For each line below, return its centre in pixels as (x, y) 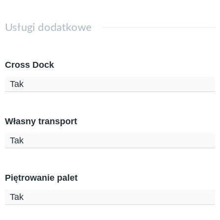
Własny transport (41, 122)
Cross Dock (29, 65)
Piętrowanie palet (41, 178)
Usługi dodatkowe (49, 28)
